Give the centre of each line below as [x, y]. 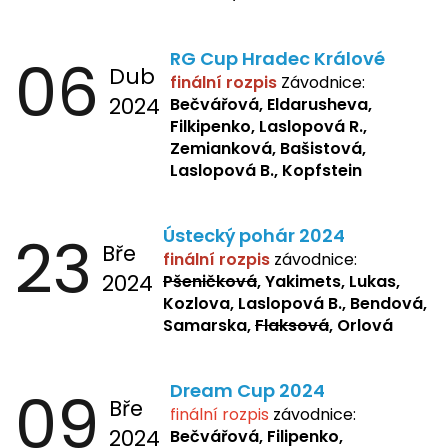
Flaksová [292, 325]
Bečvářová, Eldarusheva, [271, 104]
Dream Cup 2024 [247, 390]
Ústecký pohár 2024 [254, 235]
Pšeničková [210, 281]
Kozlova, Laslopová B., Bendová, [295, 303]
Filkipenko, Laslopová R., [268, 126]
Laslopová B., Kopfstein [266, 170]
